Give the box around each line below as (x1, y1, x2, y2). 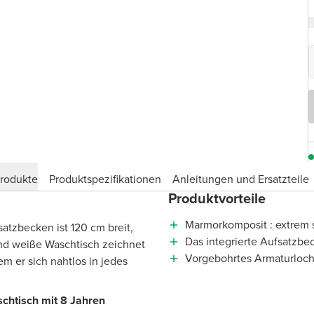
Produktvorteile (168, 188, 266, 209)
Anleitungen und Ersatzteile (172, 170, 309, 187)
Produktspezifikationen (49, 170, 161, 187)
